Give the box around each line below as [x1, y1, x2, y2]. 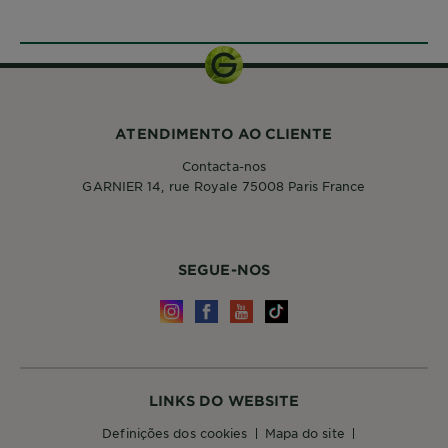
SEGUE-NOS [178, 261, 270, 279]
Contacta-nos [181, 158, 267, 175]
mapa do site [275, 425, 345, 442]
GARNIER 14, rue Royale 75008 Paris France [82, 178, 366, 195]
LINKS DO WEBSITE [148, 392, 300, 410]
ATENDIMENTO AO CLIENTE [115, 125, 333, 143]
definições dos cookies [112, 425, 248, 442]
